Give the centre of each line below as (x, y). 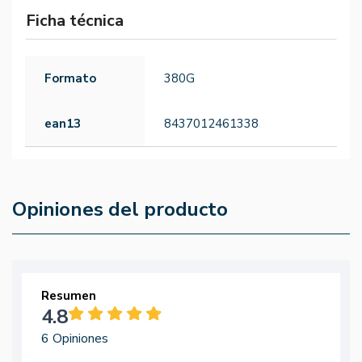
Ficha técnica (75, 21)
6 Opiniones (75, 339)
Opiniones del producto (120, 210)
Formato (70, 79)
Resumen (69, 296)
